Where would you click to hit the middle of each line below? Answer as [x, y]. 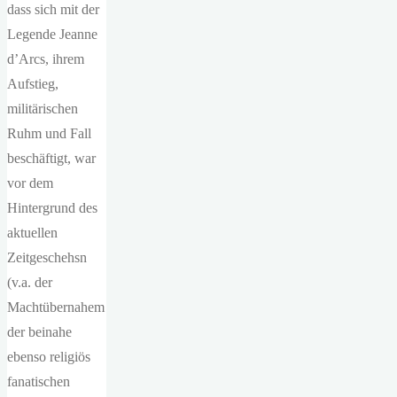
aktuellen [32, 233]
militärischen [43, 109]
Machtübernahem [56, 307]
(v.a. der [30, 282]
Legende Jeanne [52, 34]
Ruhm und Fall [49, 133]
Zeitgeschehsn [47, 257]
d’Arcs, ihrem [46, 59]
